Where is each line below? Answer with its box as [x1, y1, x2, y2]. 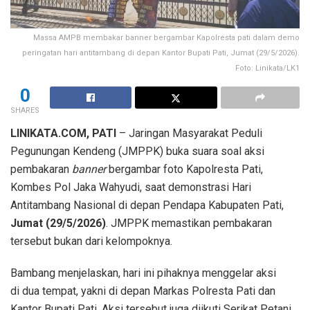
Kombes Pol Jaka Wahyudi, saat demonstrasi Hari [10, 180, 251, 194]
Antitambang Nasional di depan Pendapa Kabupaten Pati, [10, 198, 284, 212]
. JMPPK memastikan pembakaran [106, 216, 272, 230]
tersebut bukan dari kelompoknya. [10, 234, 172, 248]
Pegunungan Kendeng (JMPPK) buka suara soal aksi [10, 144, 264, 158]
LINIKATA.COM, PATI [10, 126, 116, 140]
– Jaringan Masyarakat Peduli [116, 126, 262, 140]
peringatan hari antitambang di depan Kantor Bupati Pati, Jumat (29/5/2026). [22, 48, 300, 57]
